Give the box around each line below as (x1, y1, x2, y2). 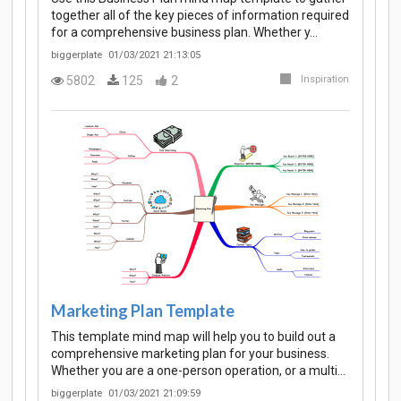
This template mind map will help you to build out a (51, 329, 336, 345)
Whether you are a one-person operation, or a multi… (51, 363, 346, 379)
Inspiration (301, 73, 349, 86)
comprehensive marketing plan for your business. (51, 346, 329, 362)
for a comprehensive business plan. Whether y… (51, 24, 318, 39)
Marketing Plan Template (51, 300, 235, 320)
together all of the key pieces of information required (51, 7, 349, 22)
